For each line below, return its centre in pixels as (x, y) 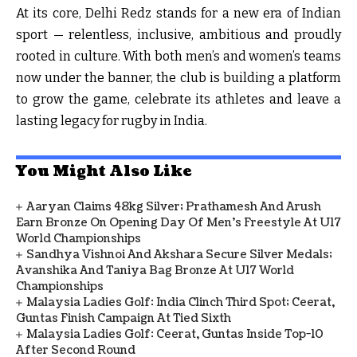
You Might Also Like (104, 171)
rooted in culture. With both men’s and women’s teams (178, 56)
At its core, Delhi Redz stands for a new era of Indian (178, 13)
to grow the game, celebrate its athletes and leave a (178, 99)
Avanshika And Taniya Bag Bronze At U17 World (155, 270)
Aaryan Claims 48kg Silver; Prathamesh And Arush (174, 206)
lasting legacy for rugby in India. (112, 120)
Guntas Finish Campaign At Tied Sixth (124, 318)
